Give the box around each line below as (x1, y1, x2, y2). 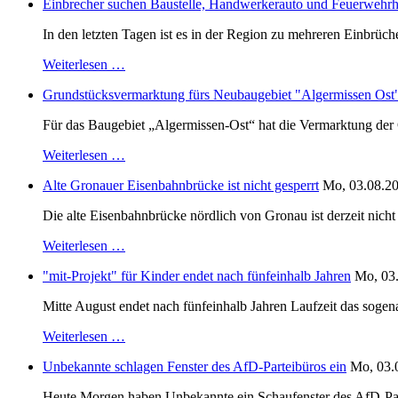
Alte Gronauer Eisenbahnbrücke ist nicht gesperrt (43, 178, 319, 194)
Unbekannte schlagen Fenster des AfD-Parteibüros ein (43, 359, 346, 375)
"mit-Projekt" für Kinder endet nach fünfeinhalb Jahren (43, 268, 351, 284)
